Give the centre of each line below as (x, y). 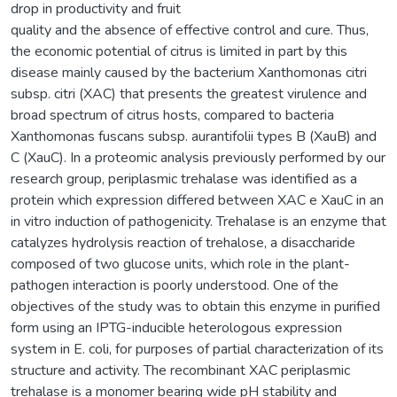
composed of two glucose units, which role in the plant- (180, 264)
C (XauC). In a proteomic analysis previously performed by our (198, 157)
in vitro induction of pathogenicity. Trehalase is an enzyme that (198, 221)
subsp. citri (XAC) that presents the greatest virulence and (189, 93)
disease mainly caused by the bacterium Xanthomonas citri (189, 72)
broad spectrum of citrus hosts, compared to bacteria (172, 115)
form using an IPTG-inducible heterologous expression (176, 327)
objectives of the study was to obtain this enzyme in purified (195, 306)
